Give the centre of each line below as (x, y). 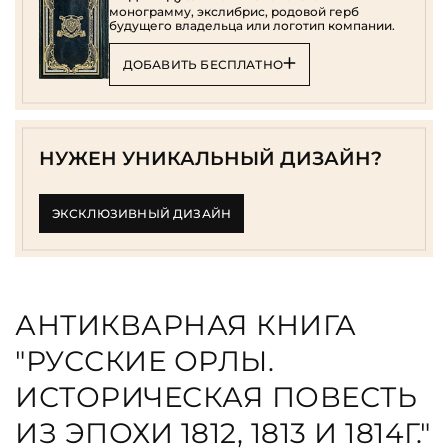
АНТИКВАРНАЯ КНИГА (186, 325)
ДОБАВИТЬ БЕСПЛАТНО (203, 64)
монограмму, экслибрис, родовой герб (234, 12)
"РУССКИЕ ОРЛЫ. (144, 361)
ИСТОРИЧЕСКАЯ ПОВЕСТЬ (216, 397)
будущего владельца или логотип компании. (252, 26)
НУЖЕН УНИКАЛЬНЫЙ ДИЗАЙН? (210, 159)
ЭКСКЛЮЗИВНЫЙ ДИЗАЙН (141, 213)
